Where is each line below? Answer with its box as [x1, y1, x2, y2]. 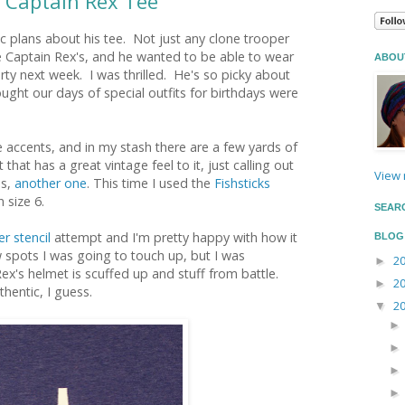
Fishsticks [214, 174, 270, 193]
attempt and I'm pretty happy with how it [51, 229, 297, 247]
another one [14, 174, 87, 193]
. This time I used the [87, 174, 214, 193]
